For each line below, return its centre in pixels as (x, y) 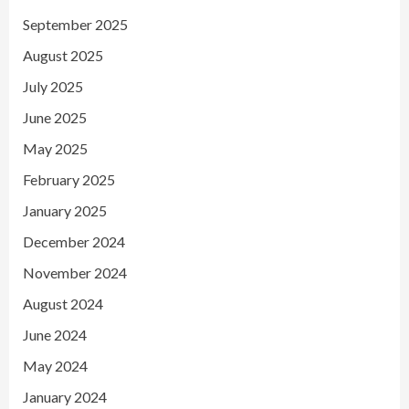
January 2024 (65, 396)
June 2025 (55, 117)
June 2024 (55, 334)
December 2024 (74, 241)
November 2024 (75, 272)
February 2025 (69, 179)
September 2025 (75, 24)
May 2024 (55, 365)
